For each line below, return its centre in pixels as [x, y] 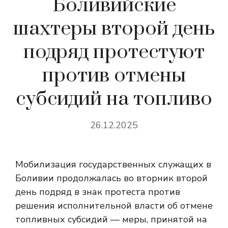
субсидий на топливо [114, 99]
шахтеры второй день [114, 29]
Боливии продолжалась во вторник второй [111, 178]
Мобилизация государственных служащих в [113, 164]
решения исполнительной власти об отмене [114, 206]
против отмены [114, 76]
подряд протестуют [114, 52]
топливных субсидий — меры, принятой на [111, 219]
